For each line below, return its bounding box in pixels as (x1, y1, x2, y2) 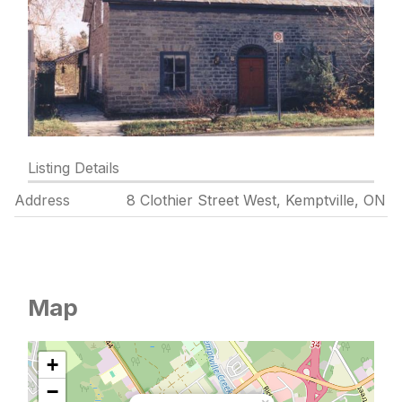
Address (14, 190, 70, 209)
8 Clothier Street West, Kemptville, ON (126, 190, 386, 209)
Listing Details (28, 159, 119, 178)
